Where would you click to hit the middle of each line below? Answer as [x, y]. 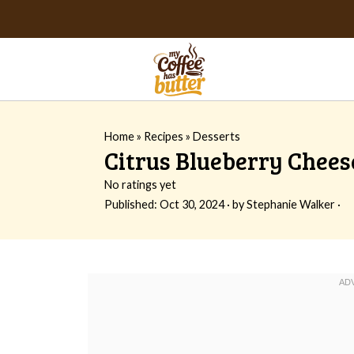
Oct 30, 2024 [192, 204]
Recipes [164, 136]
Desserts [217, 136]
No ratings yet [140, 185]
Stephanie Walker [291, 204]
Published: [132, 204]
